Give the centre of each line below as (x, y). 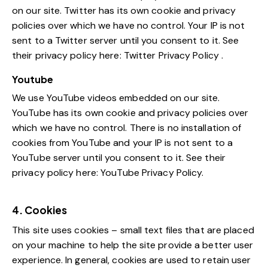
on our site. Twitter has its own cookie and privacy (124, 11)
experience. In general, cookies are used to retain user (132, 260)
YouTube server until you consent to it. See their (119, 158)
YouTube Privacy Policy (151, 173)
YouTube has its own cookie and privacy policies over (130, 113)
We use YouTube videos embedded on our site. (116, 98)
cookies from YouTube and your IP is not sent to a (122, 143)
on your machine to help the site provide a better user (133, 245)
